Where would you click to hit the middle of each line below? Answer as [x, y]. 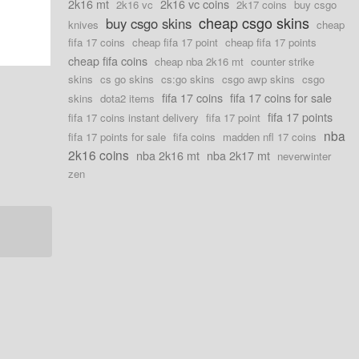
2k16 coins [99, 155]
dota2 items [128, 98]
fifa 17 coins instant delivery [134, 117]
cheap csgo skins [254, 22]
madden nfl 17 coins [270, 137]
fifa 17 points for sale [117, 137]
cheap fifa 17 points [271, 42]
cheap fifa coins [108, 61]
